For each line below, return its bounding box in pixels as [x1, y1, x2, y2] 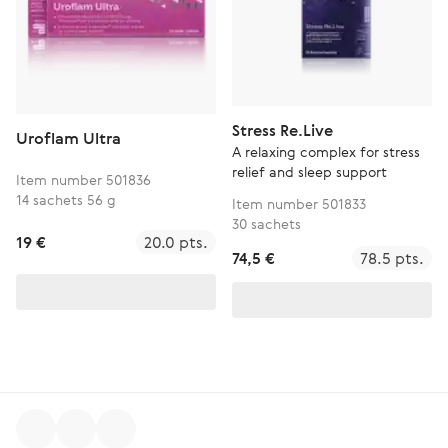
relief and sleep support [232, 162, 387, 181]
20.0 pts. [144, 231, 208, 253]
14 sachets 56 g [16, 190, 116, 209]
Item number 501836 [16, 170, 151, 189]
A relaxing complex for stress [232, 142, 420, 161]
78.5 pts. [360, 247, 424, 269]
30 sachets [232, 214, 301, 233]
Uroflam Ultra [16, 127, 121, 149]
